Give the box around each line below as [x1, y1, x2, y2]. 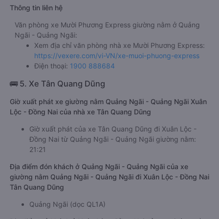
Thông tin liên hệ [10, 3, 63, 12]
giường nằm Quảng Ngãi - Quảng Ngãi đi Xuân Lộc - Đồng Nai [10, 173, 209, 181]
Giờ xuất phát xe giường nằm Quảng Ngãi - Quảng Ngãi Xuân [10, 97, 207, 106]
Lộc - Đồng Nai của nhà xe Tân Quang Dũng [10, 108, 151, 116]
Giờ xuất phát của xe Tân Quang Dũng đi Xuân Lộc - [29, 125, 197, 133]
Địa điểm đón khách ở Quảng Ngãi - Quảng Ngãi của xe [10, 162, 188, 171]
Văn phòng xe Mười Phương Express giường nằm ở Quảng [15, 21, 200, 29]
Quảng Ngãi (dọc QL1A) [29, 200, 106, 208]
